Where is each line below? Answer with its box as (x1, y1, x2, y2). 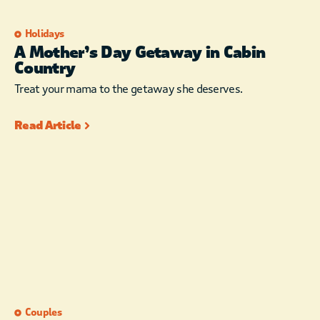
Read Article (14, 118, 81, 134)
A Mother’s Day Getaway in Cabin (14, 43, 266, 64)
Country (14, 59, 76, 79)
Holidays (24, 28, 64, 41)
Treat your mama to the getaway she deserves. (14, 82, 243, 96)
